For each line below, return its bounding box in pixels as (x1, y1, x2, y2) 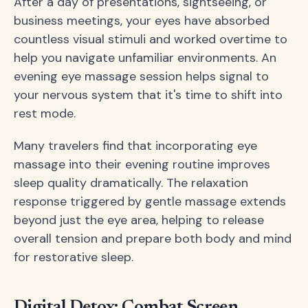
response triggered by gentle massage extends (14, 193, 286, 210)
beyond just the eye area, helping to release (14, 212, 264, 229)
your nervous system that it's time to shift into (14, 87, 283, 104)
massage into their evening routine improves (14, 156, 270, 173)
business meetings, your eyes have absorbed (14, 12, 269, 30)
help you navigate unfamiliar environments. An (14, 49, 276, 67)
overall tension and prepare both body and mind (14, 230, 291, 247)
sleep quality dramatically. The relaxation (14, 175, 248, 192)
